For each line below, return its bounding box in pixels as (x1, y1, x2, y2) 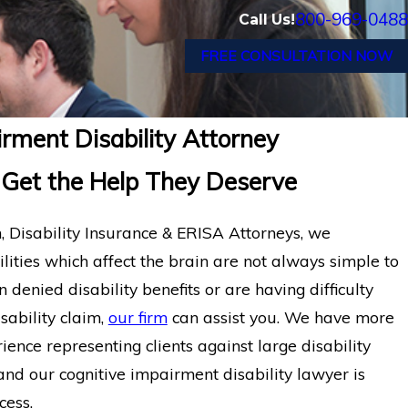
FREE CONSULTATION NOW (199, 46, 393, 66)
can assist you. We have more (167, 307, 394, 328)
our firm (107, 307, 168, 328)
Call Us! (239, 11, 295, 29)
